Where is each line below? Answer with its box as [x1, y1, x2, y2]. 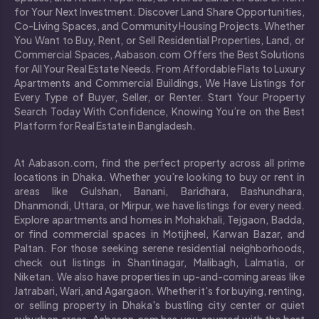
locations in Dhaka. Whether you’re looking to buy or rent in [14, 169, 305, 183]
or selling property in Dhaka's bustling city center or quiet [14, 298, 305, 311]
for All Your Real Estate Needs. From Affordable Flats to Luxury [14, 61, 305, 75]
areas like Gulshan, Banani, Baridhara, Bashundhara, [14, 184, 305, 197]
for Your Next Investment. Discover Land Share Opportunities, [14, 4, 305, 18]
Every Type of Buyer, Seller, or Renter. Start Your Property [14, 90, 305, 103]
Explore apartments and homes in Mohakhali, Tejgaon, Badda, [14, 212, 305, 226]
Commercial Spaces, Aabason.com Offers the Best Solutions [14, 47, 305, 61]
